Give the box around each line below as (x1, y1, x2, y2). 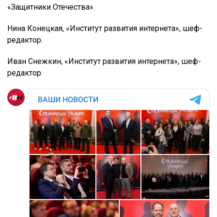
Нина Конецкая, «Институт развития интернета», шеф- (7, 24, 202, 33)
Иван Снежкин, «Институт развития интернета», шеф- (7, 57, 201, 66)
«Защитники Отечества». (7, 2, 95, 12)
